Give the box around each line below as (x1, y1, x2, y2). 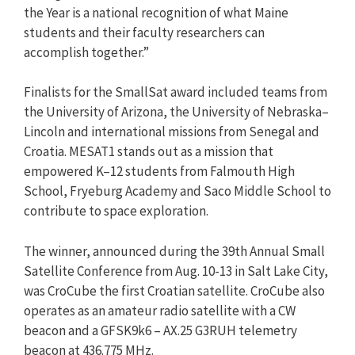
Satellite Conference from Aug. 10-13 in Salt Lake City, (24, 261, 328, 280)
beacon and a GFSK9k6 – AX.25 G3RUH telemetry (24, 321, 297, 339)
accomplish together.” (24, 43, 149, 61)
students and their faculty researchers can (24, 23, 265, 41)
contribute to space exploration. (24, 202, 208, 219)
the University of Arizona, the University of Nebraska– (24, 103, 329, 120)
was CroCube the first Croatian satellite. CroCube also (24, 281, 325, 300)
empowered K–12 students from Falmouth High (24, 162, 295, 180)
